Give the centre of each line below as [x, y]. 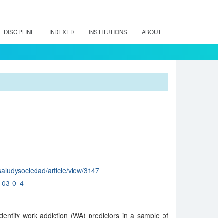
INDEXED [62, 32]
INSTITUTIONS [108, 32]
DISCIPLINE [19, 32]
